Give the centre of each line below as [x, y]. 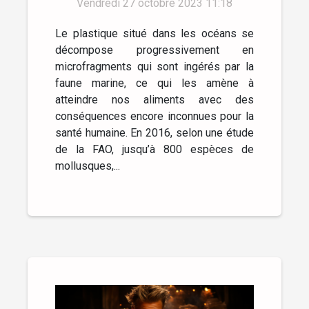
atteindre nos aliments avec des [154, 100]
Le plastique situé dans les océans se [154, 34]
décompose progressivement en [154, 50]
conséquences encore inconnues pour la [154, 117]
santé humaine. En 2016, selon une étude [154, 133]
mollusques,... [88, 166]
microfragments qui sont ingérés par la [154, 67]
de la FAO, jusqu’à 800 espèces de [154, 150]
